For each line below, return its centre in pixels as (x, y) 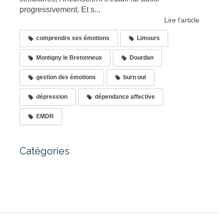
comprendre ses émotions (73, 38)
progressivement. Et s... (60, 9)
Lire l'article (182, 20)
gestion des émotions (66, 77)
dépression (52, 97)
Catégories (44, 151)
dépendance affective (125, 97)
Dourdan (142, 57)
